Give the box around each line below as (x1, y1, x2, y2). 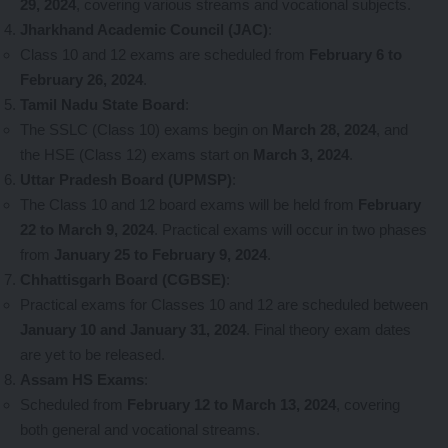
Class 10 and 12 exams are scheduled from (20, 46, 309, 63)
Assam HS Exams (20, 371, 144, 388)
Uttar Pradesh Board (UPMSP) (20, 171, 232, 188)
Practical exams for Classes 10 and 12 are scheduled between (20, 296, 428, 313)
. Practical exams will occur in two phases (154, 221, 427, 238)
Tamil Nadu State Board (20, 96, 185, 113)
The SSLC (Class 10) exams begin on (20, 121, 272, 138)
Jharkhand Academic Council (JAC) (20, 21, 268, 38)
